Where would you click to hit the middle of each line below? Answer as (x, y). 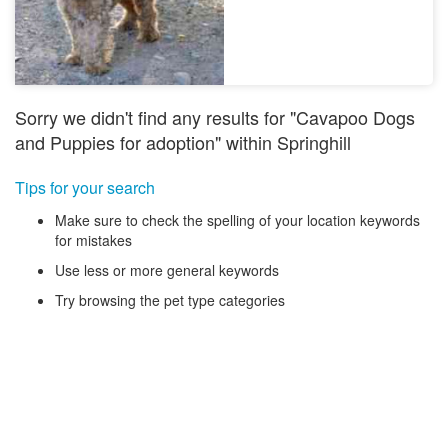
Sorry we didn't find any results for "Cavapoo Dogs (215, 116)
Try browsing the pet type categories (170, 299)
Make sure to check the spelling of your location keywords (237, 219)
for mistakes (93, 239)
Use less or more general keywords (167, 269)
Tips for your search (85, 187)
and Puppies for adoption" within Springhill (183, 141)
